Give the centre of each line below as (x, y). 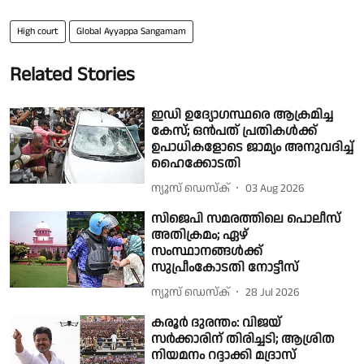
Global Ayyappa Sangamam (131, 32)
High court (38, 32)
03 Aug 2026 (275, 188)
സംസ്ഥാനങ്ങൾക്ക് (207, 252)
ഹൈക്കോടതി (196, 164)
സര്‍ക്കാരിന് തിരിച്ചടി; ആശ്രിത (243, 340)
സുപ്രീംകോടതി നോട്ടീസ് (225, 268)
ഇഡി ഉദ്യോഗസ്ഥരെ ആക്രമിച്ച (243, 115)
